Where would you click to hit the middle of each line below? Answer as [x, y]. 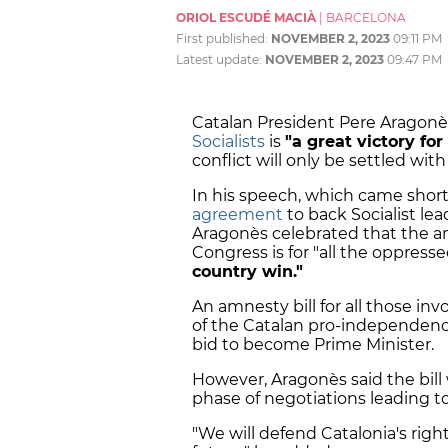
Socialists [228, 142]
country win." [252, 272]
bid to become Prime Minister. [313, 345]
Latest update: [220, 60]
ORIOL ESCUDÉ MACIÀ [246, 18]
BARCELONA [366, 18]
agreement [237, 215]
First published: [223, 39]
